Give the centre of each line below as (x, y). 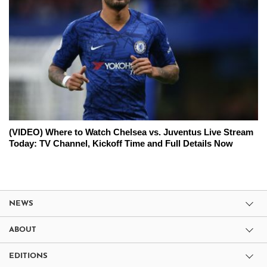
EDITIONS (28, 256)
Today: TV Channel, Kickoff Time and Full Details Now (121, 144)
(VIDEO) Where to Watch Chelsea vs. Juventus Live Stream (131, 132)
